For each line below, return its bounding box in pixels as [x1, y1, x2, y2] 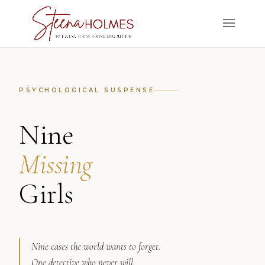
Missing [19, 147, 92, 182]
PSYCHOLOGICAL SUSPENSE [19, 86, 154, 94]
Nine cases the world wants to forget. [31, 240, 161, 253]
